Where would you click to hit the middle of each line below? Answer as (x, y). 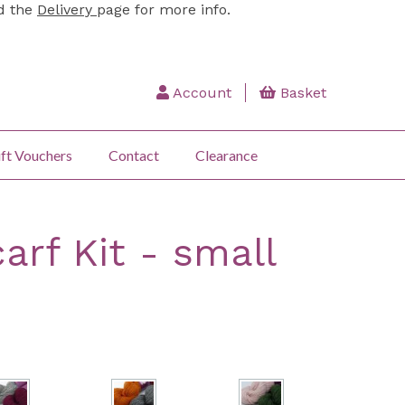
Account (200, 93)
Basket (301, 93)
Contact (134, 155)
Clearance (226, 155)
